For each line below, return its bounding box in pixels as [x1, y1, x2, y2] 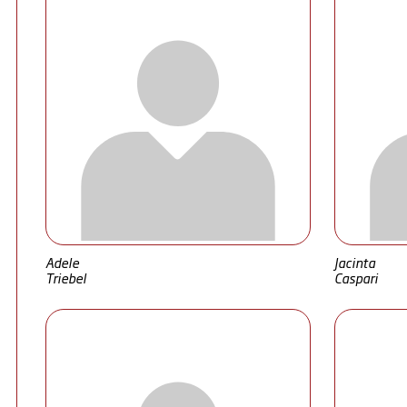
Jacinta [333, 253, 375, 272]
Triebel [45, 268, 86, 287]
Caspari [333, 268, 378, 287]
